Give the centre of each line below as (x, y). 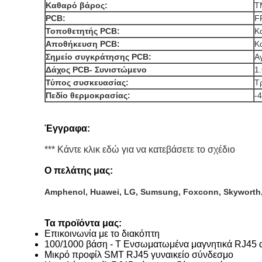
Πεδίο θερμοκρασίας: (88, 95)
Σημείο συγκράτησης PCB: (99, 57)
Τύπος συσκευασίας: (87, 82)
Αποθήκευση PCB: (83, 44)
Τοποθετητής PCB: (83, 31)
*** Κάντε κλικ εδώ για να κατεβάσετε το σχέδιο (140, 149)
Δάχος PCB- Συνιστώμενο (96, 70)
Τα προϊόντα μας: (83, 223)
